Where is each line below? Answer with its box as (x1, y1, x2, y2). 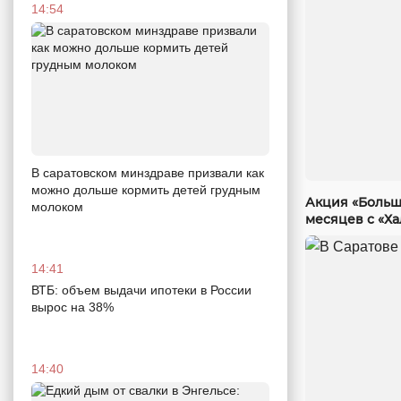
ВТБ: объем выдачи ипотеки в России (31, 283, 252, 298)
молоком (31, 200, 83, 215)
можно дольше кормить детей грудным (31, 183, 260, 198)
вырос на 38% (31, 300, 114, 315)
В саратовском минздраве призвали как (31, 166, 264, 181)
